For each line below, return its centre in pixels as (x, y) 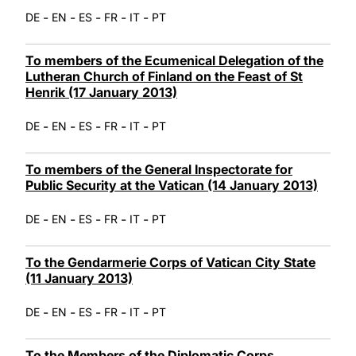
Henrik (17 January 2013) (101, 92)
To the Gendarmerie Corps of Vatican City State (170, 262)
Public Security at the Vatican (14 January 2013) (172, 185)
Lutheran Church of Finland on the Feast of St (164, 76)
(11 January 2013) (79, 278)
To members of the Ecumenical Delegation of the (174, 60)
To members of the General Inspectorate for (159, 169)
